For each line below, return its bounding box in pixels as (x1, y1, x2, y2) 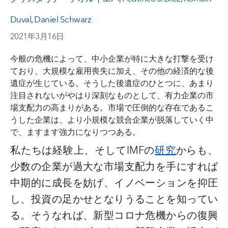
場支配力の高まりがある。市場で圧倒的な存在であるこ (10, 100, 214, 115)
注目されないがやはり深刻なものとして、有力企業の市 (10, 88, 214, 103)
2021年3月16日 (10, 29, 64, 44)
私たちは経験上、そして (10, 141, 127, 159)
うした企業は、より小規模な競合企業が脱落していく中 (10, 112, 214, 127)
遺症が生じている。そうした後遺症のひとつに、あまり (10, 76, 214, 91)
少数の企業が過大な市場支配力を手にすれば (10, 158, 218, 176)
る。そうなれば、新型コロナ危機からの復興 (10, 207, 218, 224)
